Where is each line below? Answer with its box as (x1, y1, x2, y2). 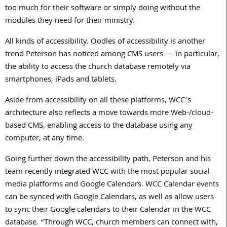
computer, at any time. (5, 132, 84, 145)
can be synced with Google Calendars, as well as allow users (5, 191, 214, 204)
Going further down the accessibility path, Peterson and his (5, 153, 211, 166)
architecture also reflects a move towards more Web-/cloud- (5, 106, 213, 120)
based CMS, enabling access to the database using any (5, 119, 193, 133)
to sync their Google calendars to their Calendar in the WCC (5, 203, 211, 217)
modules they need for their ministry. (5, 14, 135, 28)
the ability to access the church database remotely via (5, 60, 191, 74)
